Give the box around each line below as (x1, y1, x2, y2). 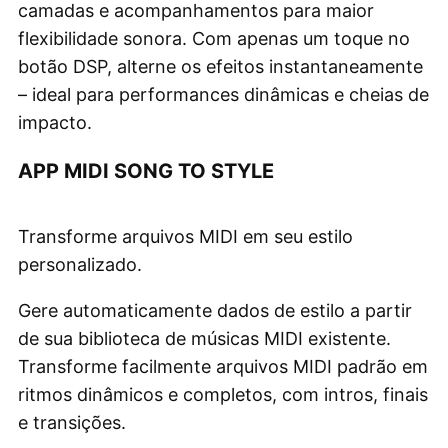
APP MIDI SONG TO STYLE (18, 158, 274, 183)
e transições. (18, 411, 126, 433)
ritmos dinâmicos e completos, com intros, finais (18, 383, 428, 405)
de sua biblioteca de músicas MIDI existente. (18, 327, 391, 349)
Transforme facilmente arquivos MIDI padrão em (18, 355, 428, 377)
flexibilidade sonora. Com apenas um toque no (18, 27, 410, 49)
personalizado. (18, 253, 142, 275)
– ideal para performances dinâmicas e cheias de (18, 83, 429, 105)
